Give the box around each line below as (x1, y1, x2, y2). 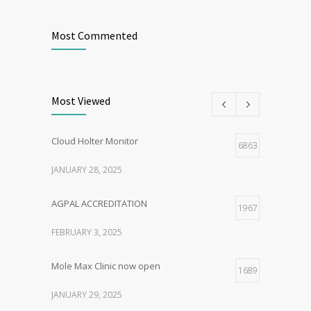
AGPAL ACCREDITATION (51, 197, 147, 210)
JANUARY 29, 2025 (51, 289, 122, 301)
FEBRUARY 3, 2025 (51, 226, 122, 239)
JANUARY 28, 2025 (51, 164, 122, 176)
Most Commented (51, 28, 137, 43)
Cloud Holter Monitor (51, 135, 138, 148)
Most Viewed (51, 94, 110, 108)
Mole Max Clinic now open (51, 260, 160, 273)
